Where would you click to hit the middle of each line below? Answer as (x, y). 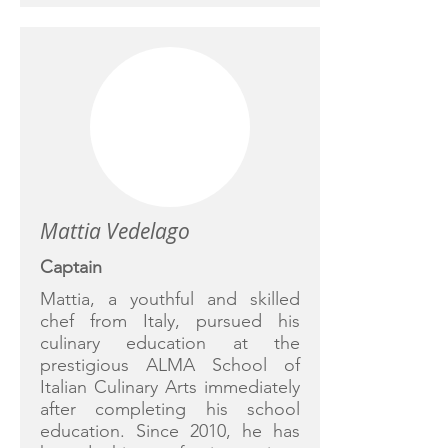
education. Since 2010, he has (170, 431)
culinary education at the (170, 343)
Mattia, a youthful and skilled (170, 299)
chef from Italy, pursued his (170, 321)
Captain (71, 267)
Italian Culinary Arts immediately (170, 387)
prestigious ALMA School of (170, 365)
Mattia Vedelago (115, 231)
